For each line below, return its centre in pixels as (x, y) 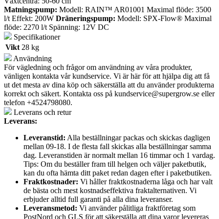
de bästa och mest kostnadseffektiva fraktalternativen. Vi (110, 190)
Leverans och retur (42, 112)
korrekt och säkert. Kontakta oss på (59, 93)
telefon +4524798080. (38, 102)
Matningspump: (31, 9)
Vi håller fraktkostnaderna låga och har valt (145, 181)
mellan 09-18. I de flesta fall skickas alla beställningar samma (117, 146)
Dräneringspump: (86, 18)
